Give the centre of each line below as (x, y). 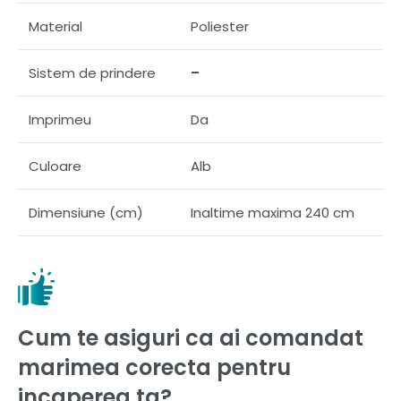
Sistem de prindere (92, 73)
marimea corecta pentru (154, 367)
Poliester (220, 26)
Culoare (55, 166)
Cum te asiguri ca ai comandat (191, 337)
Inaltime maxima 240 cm (273, 212)
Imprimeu (60, 119)
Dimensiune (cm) (86, 212)
